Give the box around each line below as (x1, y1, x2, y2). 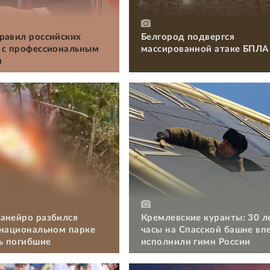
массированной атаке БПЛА (141, 44, 269, 54)
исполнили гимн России (141, 237, 251, 246)
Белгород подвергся (141, 32, 235, 42)
